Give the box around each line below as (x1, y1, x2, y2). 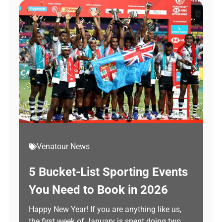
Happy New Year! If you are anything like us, (29, 205, 181, 214)
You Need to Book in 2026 (29, 183, 168, 197)
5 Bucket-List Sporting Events (29, 165, 188, 179)
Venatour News (37, 142, 90, 151)
